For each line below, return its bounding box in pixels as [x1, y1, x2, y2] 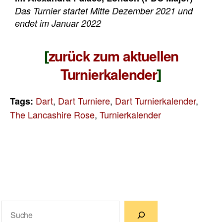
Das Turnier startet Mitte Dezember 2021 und [15, 4, 193, 17]
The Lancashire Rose [10, 108, 95, 121]
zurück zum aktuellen [48, 46, 179, 66]
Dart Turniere [58, 94, 110, 107]
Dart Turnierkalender [115, 94, 196, 107]
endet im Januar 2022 [15, 17, 101, 29]
